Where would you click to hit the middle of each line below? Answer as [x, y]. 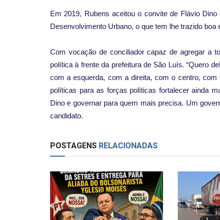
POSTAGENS [73, 145]
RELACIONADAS [127, 145]
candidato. [67, 116]
